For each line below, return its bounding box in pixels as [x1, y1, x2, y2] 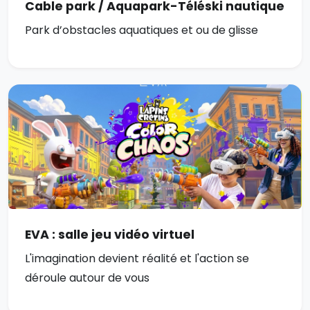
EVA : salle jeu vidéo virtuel [25, 226, 194, 244]
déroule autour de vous [25, 270, 149, 286]
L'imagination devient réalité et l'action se [25, 250, 249, 267]
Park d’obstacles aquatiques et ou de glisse [25, 22, 258, 39]
